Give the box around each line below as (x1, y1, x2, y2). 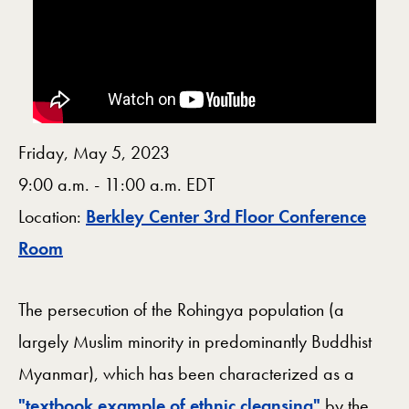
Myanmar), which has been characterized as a (18, 362, 354, 386)
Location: (18, 204, 86, 229)
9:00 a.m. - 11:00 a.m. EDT (18, 173, 215, 197)
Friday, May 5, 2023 (18, 141, 170, 165)
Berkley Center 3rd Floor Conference (86, 204, 366, 229)
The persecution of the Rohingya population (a (18, 298, 344, 322)
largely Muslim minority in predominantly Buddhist (18, 330, 372, 354)
